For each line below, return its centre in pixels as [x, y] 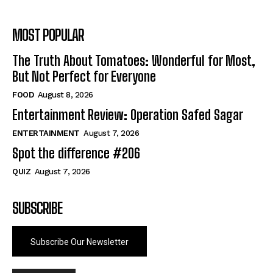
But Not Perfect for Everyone [84, 76]
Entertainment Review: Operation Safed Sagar [128, 115]
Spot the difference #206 [76, 153]
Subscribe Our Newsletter [80, 242]
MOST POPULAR [48, 35]
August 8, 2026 [65, 94]
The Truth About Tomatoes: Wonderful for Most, [134, 60]
